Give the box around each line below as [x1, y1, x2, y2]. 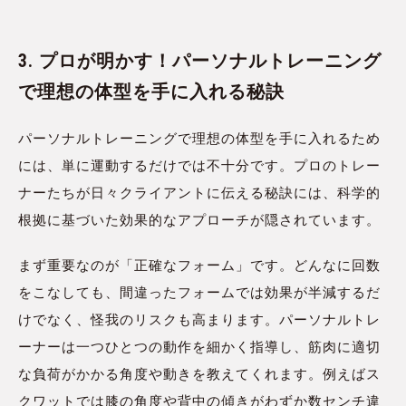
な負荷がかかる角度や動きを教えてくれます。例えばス [18, 366, 381, 383]
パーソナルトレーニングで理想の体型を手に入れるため [18, 130, 381, 148]
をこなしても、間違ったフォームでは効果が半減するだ [18, 285, 381, 302]
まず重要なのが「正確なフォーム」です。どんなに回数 [18, 257, 381, 275]
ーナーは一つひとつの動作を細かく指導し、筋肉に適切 [18, 339, 381, 356]
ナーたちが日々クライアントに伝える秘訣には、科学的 [18, 185, 381, 202]
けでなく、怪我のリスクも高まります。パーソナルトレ [18, 312, 381, 329]
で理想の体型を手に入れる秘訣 [18, 81, 285, 103]
